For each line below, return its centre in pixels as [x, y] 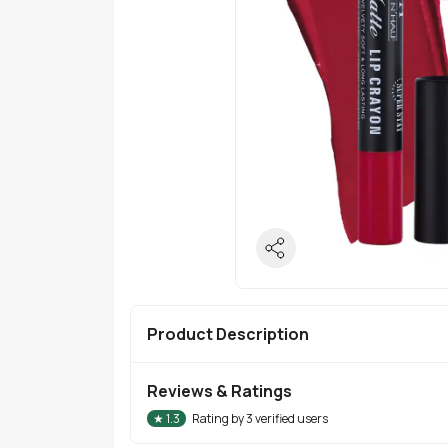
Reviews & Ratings [219, 390]
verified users [290, 418]
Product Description [228, 333]
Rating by [219, 418]
